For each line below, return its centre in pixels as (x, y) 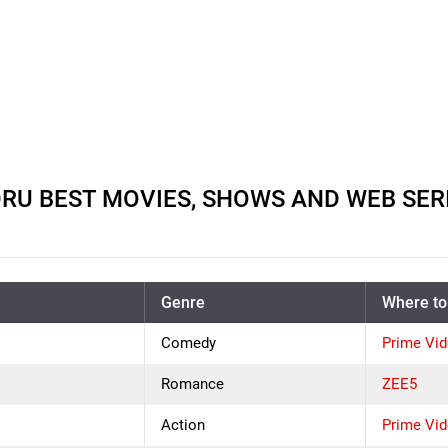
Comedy (189, 343)
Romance (193, 384)
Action (183, 425)
